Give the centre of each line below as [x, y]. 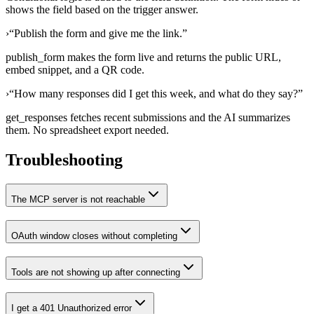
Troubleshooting [64, 160]
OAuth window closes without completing [94, 235]
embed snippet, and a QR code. [75, 70]
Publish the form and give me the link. [98, 34]
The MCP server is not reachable [78, 200]
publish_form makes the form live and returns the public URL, [143, 57]
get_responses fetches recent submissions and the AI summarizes [148, 118]
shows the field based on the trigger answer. [102, 10]
